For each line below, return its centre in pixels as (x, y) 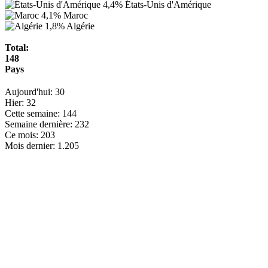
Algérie (80, 26)
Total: (17, 48)
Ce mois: (22, 135)
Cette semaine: (32, 114)
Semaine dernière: (39, 124)
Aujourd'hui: (29, 92)
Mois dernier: (30, 146)
